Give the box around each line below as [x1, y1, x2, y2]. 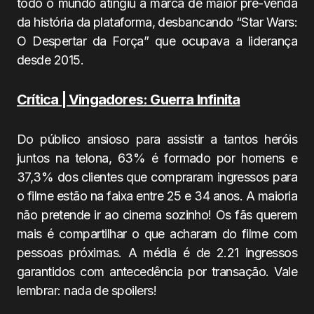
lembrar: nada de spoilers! [17, 283, 156, 298]
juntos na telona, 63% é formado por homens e [17, 151, 297, 165]
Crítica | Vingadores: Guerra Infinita [17, 91, 240, 108]
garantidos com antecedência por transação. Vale [17, 264, 297, 279]
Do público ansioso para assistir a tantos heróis [17, 132, 297, 146]
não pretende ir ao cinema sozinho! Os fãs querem [17, 207, 297, 222]
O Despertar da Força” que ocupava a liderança [17, 34, 297, 48]
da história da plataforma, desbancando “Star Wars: [17, 15, 297, 29]
